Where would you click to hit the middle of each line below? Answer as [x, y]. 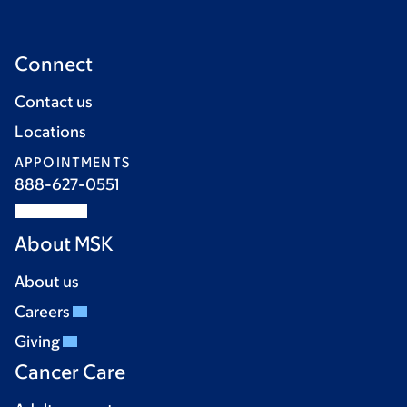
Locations [50, 132]
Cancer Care [70, 372]
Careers [44, 312]
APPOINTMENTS [72, 163]
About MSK [64, 244]
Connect [54, 65]
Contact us [54, 102]
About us [47, 282]
